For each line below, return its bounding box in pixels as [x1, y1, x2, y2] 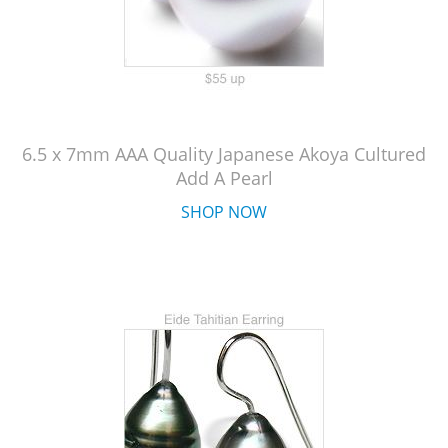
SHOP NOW [181, 201, 267, 223]
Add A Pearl [175, 166, 273, 190]
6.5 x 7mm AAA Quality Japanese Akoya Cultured [22, 142, 426, 166]
